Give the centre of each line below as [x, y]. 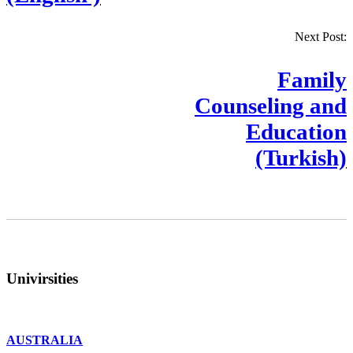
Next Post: [321, 37]
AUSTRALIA [45, 340]
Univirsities [42, 279]
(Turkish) [301, 158]
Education [296, 132]
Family [312, 80]
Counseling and [271, 106]
